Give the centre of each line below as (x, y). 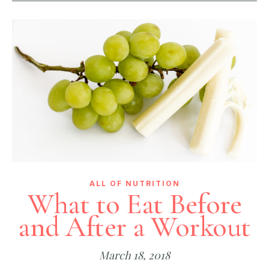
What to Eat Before (134, 204)
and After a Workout (134, 227)
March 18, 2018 (134, 255)
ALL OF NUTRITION (134, 184)
